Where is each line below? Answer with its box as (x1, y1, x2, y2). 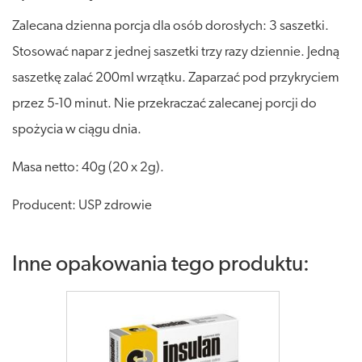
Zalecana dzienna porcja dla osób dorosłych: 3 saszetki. (12, 19, 329, 33)
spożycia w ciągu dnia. (12, 122, 141, 137)
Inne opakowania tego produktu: (12, 254, 309, 276)
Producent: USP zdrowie (12, 198, 152, 213)
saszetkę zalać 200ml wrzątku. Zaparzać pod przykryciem (12, 70, 339, 85)
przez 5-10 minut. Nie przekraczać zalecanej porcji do (12, 96, 317, 111)
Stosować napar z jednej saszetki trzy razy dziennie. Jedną (12, 44, 339, 59)
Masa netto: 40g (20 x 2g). (12, 160, 164, 175)
